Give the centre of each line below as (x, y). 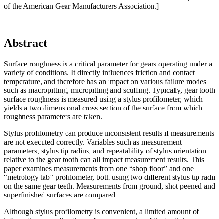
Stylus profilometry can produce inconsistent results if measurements (109, 133)
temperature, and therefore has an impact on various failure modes (105, 82)
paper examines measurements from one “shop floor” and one (99, 169)
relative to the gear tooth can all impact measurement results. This (104, 160)
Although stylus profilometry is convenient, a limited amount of (101, 212)
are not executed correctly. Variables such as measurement (93, 142)
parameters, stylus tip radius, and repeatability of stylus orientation (105, 151)
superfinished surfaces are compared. (61, 195)
